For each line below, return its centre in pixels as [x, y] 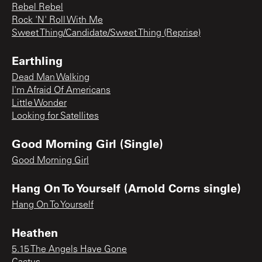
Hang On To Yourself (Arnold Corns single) [126, 187]
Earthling [37, 60]
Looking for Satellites [55, 116]
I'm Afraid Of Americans [61, 90]
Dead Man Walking [51, 77]
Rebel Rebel [37, 7]
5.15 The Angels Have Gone [69, 249]
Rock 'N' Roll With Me [57, 20]
